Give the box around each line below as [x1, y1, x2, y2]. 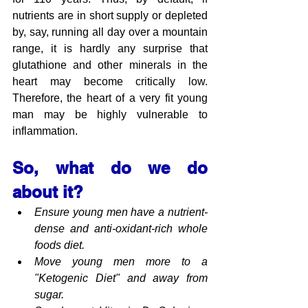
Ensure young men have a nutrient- [34, 206, 208, 218]
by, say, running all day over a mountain [12, 25, 208, 38]
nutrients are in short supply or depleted [12, 9, 208, 21]
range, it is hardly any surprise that [12, 42, 208, 54]
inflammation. [12, 124, 78, 137]
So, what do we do [12, 157, 208, 177]
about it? [12, 181, 83, 201]
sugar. [34, 288, 64, 300]
